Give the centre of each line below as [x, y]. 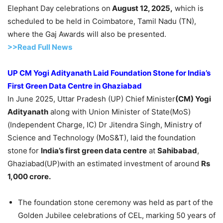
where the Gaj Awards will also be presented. [87, 34]
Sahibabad [177, 151]
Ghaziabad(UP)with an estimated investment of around [104, 164]
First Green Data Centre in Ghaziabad [75, 86]
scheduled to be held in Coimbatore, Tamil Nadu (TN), [102, 21]
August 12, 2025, [142, 8]
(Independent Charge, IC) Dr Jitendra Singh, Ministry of [105, 125]
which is [188, 8]
